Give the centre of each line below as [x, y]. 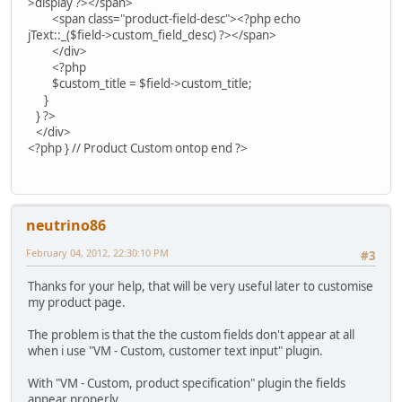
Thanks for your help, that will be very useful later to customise [201, 286]
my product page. [77, 302]
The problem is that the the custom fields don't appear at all [191, 334]
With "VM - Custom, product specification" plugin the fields [187, 383]
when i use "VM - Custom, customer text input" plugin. [175, 350]
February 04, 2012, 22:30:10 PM [97, 252]
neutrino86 [66, 225]
